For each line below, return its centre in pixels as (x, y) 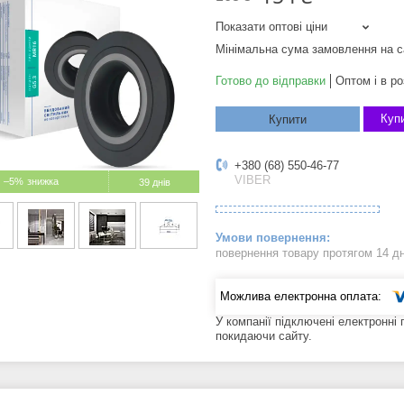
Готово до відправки (271, 81)
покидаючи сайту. (264, 335)
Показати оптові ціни (271, 27)
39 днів (154, 183)
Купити (288, 120)
